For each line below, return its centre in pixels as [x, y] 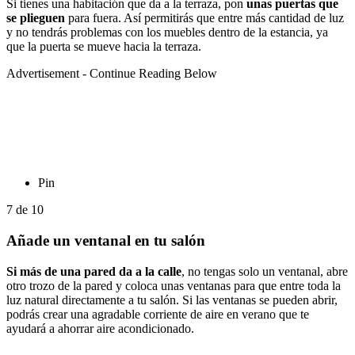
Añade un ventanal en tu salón [106, 240]
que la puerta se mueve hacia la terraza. [104, 47]
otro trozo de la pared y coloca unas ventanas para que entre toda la [174, 285]
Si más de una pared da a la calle [94, 271]
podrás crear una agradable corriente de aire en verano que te [158, 314]
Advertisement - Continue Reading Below [112, 74]
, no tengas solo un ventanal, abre [265, 271]
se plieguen [36, 18]
